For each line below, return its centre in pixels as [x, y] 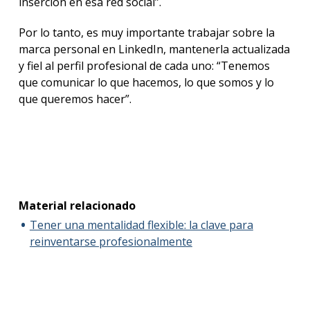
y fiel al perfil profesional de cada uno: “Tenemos [144, 66]
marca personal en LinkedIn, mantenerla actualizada [154, 49]
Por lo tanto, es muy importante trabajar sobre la [146, 33]
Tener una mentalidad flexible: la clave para [141, 225]
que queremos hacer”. [75, 99]
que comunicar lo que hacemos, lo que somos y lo [146, 83]
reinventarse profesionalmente [111, 242]
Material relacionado [77, 206]
